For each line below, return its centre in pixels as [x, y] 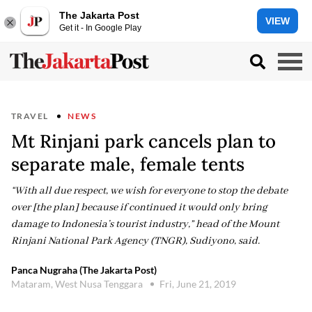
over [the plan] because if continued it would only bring [139, 208]
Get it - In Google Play [100, 28]
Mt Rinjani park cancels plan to [143, 141]
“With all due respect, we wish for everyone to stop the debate [149, 191]
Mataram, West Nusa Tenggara [77, 284]
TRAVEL [30, 116]
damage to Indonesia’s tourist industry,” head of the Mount [145, 224]
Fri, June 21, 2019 [198, 284]
